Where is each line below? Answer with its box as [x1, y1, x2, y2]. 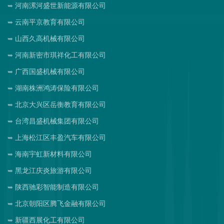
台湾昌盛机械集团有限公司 [15, 117, 99, 125]
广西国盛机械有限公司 [15, 68, 85, 75]
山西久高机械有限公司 [15, 35, 85, 42]
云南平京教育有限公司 [15, 18, 85, 26]
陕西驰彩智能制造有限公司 [15, 183, 99, 191]
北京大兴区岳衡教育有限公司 [15, 101, 106, 108]
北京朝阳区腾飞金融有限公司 [15, 200, 106, 207]
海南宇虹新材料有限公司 [15, 150, 92, 158]
